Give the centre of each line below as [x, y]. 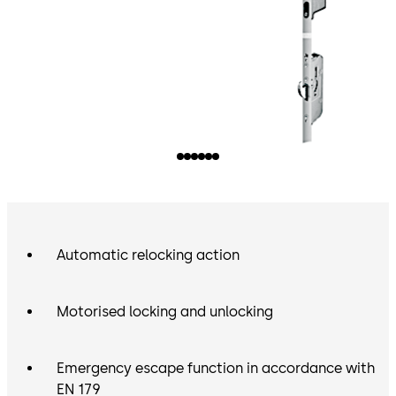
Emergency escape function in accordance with [216, 369]
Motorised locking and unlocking [165, 312]
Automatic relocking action [148, 255]
